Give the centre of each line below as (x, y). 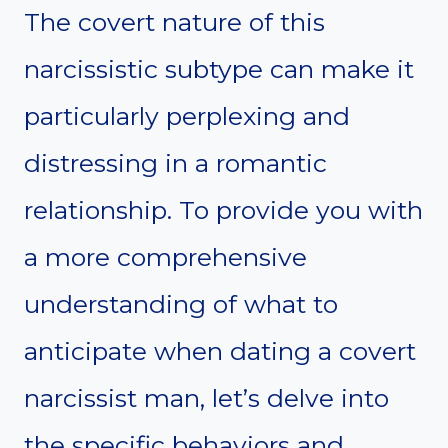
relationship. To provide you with (223, 210)
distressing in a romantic (175, 163)
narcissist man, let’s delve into (206, 398)
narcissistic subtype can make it (219, 69)
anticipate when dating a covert (220, 351)
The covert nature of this (174, 22)
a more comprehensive (165, 257)
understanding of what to (181, 304)
